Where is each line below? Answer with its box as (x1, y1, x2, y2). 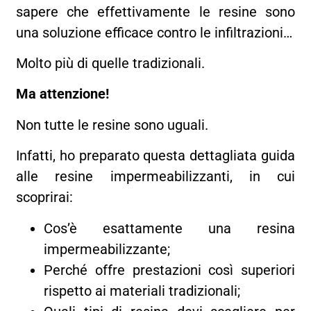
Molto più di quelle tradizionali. (16, 55, 205, 72)
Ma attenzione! (16, 85, 110, 103)
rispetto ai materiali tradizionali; (44, 282, 241, 299)
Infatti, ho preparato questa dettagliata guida (16, 147, 295, 165)
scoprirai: (16, 189, 74, 206)
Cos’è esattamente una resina (44, 219, 295, 237)
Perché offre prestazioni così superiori (44, 261, 295, 278)
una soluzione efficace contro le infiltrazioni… (16, 24, 293, 41)
